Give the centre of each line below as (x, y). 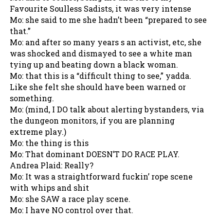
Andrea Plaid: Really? (52, 165)
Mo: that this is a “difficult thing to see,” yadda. (100, 75)
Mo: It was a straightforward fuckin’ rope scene (101, 176)
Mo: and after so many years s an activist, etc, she (106, 42)
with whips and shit (49, 187)
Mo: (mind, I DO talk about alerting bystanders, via (107, 109)
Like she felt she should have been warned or (98, 87)
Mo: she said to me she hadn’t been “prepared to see (108, 19)
